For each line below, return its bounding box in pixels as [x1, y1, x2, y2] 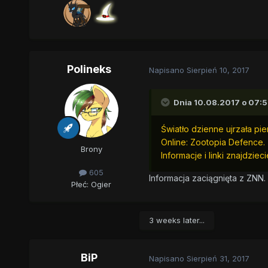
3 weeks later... [148, 215, 205, 226]
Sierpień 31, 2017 [186, 253, 249, 263]
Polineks [66, 63, 111, 76]
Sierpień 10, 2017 [186, 65, 249, 75]
